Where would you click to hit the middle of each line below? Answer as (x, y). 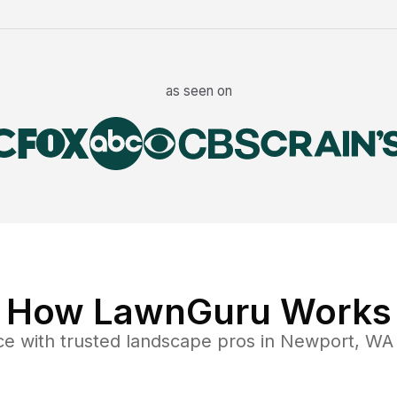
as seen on (198, 91)
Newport (317, 342)
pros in (245, 342)
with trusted (67, 342)
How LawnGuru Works (198, 312)
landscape (168, 342)
